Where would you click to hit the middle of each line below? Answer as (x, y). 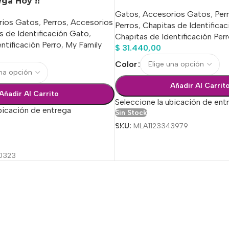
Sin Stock (131, 112)
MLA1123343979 (161, 125)
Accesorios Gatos (176, 14)
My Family (84, 44)
